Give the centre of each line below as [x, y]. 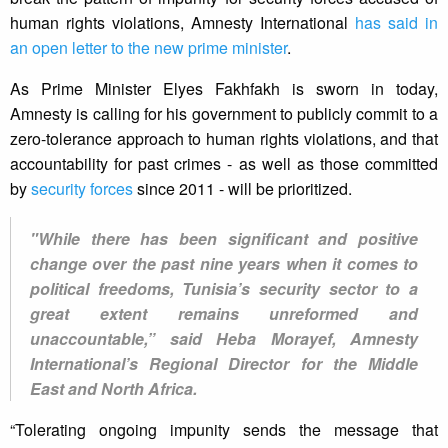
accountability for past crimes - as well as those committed [224, 164]
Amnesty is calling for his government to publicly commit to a [224, 114]
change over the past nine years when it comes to [224, 264]
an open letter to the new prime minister [148, 48]
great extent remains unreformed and [224, 314]
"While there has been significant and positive [224, 239]
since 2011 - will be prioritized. [242, 189]
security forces [82, 189]
